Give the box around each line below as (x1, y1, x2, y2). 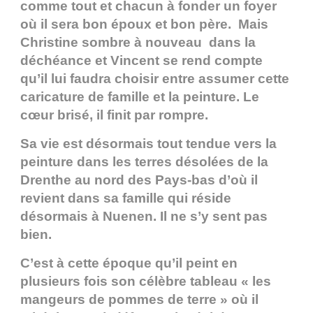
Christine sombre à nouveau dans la (20, 35, 256, 50)
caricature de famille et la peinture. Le (20, 89, 259, 105)
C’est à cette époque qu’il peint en (20, 256, 238, 271)
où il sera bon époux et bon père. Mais (20, 17, 268, 32)
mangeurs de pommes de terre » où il (20, 292, 259, 307)
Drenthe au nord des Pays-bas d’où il (20, 173, 258, 188)
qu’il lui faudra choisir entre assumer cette (20, 71, 289, 87)
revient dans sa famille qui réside (20, 191, 231, 206)
